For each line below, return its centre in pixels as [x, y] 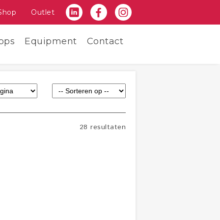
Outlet [43, 12]
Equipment [51, 41]
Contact [105, 41]
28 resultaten [102, 127]
